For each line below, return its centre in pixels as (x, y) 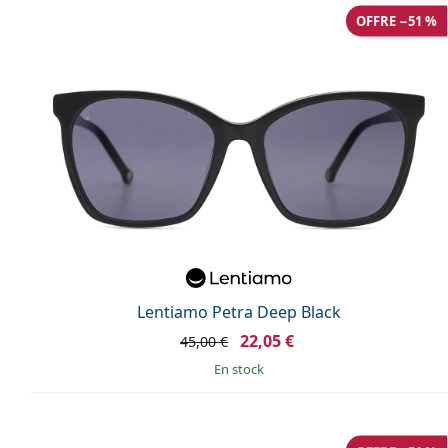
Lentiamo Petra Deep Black (239, 312)
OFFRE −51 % (396, 20)
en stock (242, 369)
